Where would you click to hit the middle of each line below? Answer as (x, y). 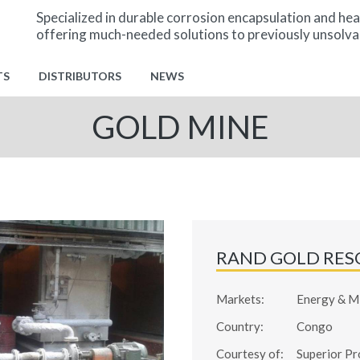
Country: (240, 326)
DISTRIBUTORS (80, 76)
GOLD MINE (180, 127)
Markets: (240, 299)
